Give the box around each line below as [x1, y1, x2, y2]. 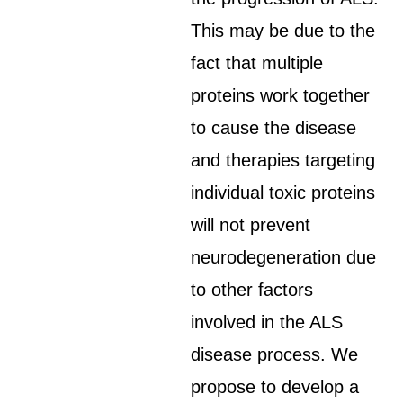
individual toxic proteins [191, 183, 376, 202]
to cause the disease [191, 118, 357, 138]
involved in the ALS [191, 312, 344, 332]
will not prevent [191, 215, 311, 235]
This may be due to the [191, 21, 376, 40]
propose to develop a [191, 377, 360, 397]
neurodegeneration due [191, 247, 377, 267]
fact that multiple [191, 53, 324, 73]
